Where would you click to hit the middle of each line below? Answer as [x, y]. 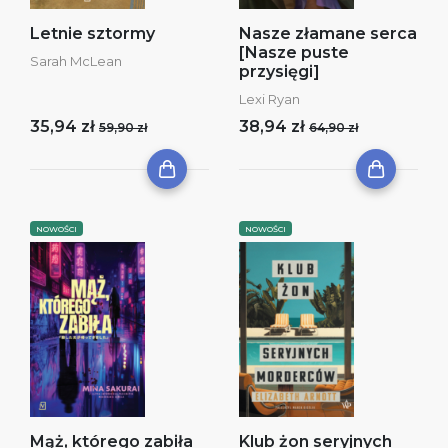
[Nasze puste [294, 52]
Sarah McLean [76, 61]
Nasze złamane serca [328, 33]
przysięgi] [279, 71]
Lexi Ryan [269, 99]
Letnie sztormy [92, 33]
